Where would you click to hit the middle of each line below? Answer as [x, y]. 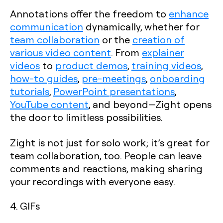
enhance [189, 13]
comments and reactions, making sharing [106, 168]
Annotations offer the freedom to [89, 13]
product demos [91, 65]
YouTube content [49, 104]
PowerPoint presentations [114, 91]
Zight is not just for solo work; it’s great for [110, 142]
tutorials [30, 91]
